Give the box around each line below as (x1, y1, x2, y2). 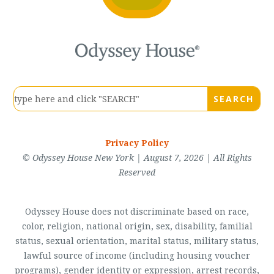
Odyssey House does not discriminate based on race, (25, 206, 249, 218)
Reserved (119, 166, 155, 178)
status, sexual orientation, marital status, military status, (15, 235, 259, 247)
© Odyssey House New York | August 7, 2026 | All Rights (22, 151, 252, 163)
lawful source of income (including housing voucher (24, 250, 250, 262)
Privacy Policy (105, 136, 169, 149)
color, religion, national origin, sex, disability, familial (21, 220, 253, 232)
